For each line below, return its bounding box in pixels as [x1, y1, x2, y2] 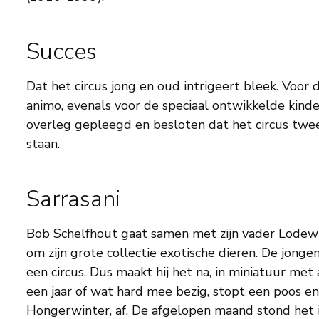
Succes [26, 36, 97, 68]
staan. [26, 135, 60, 153]
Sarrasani [26, 183, 120, 214]
